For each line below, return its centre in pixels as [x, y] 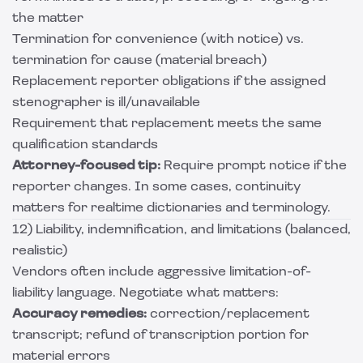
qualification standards [85, 145]
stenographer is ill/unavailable [106, 103]
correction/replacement [228, 314]
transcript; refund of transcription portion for [160, 335]
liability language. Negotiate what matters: [145, 293]
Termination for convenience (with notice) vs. [158, 40]
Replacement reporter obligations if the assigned [169, 82]
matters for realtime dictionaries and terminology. [171, 208]
